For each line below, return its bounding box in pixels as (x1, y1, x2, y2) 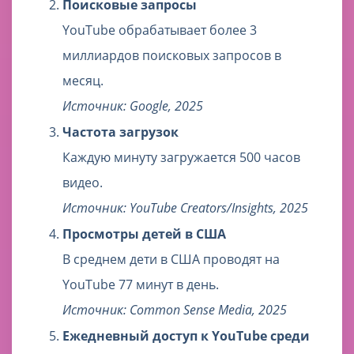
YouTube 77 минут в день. (62, 276, 219, 294)
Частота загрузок (62, 123, 179, 141)
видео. (62, 174, 103, 192)
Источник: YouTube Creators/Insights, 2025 (62, 199, 308, 217)
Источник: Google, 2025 (62, 97, 203, 115)
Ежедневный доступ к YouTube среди (62, 327, 310, 345)
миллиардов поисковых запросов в (62, 47, 281, 65)
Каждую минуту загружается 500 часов (62, 149, 300, 167)
